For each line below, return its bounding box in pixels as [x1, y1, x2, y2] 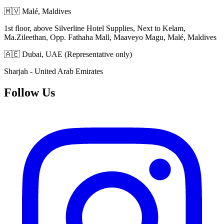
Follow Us [4, 86, 55, 99]
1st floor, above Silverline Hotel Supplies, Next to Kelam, [4, 24, 185, 33]
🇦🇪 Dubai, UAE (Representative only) [4, 50, 132, 59]
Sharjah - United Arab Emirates [4, 67, 103, 76]
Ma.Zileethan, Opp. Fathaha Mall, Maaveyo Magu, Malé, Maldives [4, 33, 216, 42]
